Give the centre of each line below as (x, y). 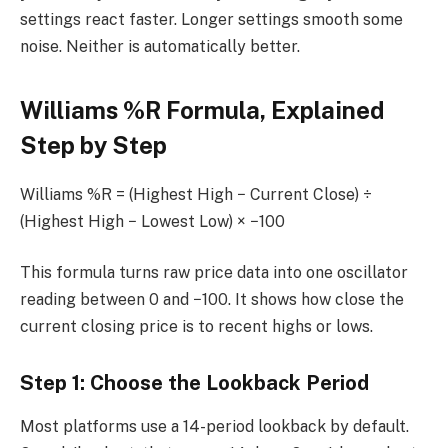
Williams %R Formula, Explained (202, 109)
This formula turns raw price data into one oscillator (214, 273)
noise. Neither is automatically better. (160, 47)
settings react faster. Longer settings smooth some (211, 20)
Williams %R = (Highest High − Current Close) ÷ (196, 194)
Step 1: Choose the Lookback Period (194, 382)
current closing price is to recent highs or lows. (196, 327)
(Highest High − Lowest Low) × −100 (152, 221)
